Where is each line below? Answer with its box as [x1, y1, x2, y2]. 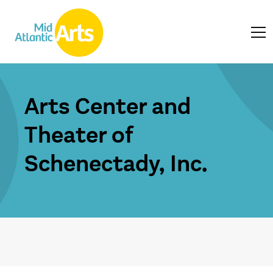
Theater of [24, 121, 132, 149]
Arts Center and [24, 93, 191, 121]
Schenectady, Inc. [24, 150, 207, 178]
